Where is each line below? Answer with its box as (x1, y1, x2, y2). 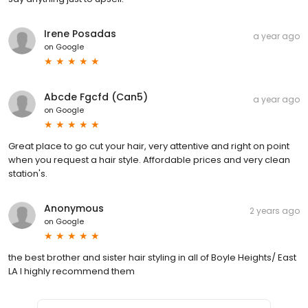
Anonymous (44, 201, 104, 215)
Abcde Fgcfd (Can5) (44, 89, 148, 104)
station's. (8, 166, 47, 180)
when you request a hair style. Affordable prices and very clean (8, 153, 290, 166)
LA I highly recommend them (8, 264, 135, 278)
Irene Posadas (44, 26, 116, 41)
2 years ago (250, 204, 300, 217)
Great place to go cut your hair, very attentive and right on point (8, 139, 289, 153)
